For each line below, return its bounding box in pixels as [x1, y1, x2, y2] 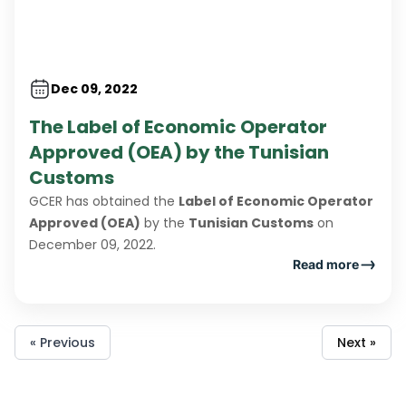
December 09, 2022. [29, 235, 156, 254]
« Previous [30, 333, 95, 352]
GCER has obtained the [29, 191, 179, 210]
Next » [337, 333, 376, 352]
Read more [293, 256, 359, 273]
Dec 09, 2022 [51, 79, 138, 98]
